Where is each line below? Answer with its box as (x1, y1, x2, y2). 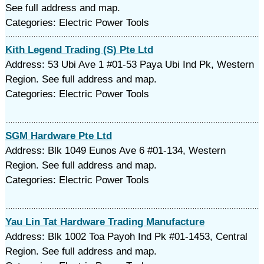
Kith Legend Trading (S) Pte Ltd (5, 44, 153, 55)
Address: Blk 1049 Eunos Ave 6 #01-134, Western (5, 145, 226, 156)
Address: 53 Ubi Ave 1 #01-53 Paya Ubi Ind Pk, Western (5, 59, 254, 70)
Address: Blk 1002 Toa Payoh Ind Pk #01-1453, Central (5, 231, 247, 242)
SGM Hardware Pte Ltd (5, 130, 112, 141)
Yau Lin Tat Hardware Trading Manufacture (5, 216, 204, 227)
